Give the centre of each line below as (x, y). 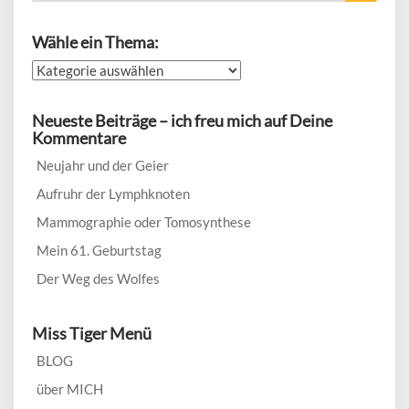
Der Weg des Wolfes (98, 278)
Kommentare (79, 137)
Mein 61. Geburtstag (99, 250)
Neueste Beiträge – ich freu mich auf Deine (182, 120)
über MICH (70, 388)
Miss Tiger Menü (92, 333)
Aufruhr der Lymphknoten (113, 193)
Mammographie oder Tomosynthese (144, 221)
